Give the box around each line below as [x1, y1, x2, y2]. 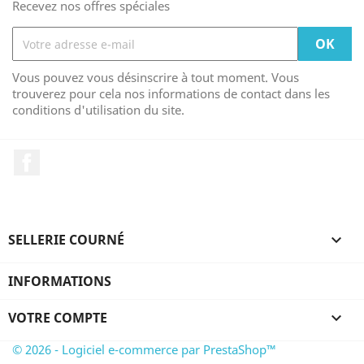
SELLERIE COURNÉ [8, 230, 124, 249]
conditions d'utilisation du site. [12, 102, 184, 118]
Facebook [40, 149, 99, 167]
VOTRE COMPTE [8, 308, 107, 327]
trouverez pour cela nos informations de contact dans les [12, 85, 330, 102]
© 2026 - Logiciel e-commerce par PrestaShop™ [12, 340, 276, 357]
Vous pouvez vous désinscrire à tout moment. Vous [12, 69, 299, 85]
